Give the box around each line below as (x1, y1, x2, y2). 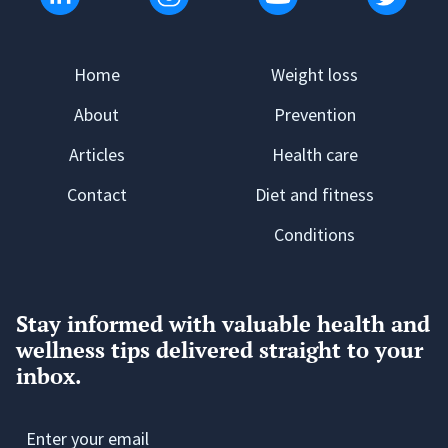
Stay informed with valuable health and (16, 309, 430, 339)
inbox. (16, 361, 82, 391)
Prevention (273, 103, 356, 127)
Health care (271, 143, 358, 167)
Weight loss (271, 63, 359, 87)
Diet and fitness (255, 183, 375, 207)
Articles (68, 143, 125, 167)
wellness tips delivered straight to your (16, 335, 423, 365)
